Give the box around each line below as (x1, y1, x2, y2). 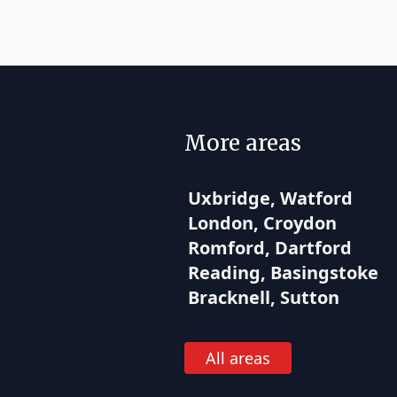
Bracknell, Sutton (188, 285, 339, 309)
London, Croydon (188, 211, 337, 235)
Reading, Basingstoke (188, 261, 378, 284)
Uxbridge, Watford (188, 186, 353, 210)
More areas (184, 129, 301, 157)
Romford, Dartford (188, 236, 352, 260)
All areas (206, 347, 270, 369)
